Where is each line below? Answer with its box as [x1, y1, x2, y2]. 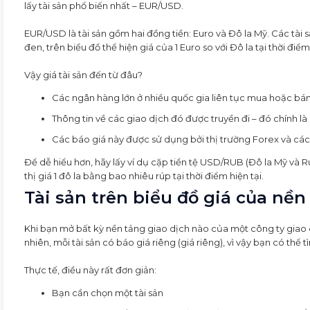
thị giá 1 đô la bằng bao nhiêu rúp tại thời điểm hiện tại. [24, 170, 264, 181]
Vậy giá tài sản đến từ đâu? [24, 69, 143, 80]
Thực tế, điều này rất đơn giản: [24, 264, 156, 275]
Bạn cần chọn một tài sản [52, 286, 163, 298]
